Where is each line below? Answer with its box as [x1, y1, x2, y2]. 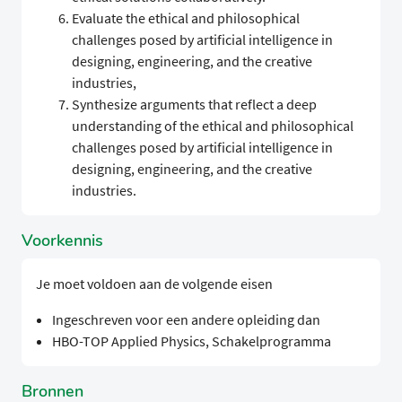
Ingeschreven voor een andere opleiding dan [51, 310, 320, 329]
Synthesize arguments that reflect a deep [72, 95, 317, 114]
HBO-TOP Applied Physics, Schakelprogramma [51, 332, 331, 351]
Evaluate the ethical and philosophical [72, 9, 300, 28]
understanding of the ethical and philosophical [72, 117, 354, 135]
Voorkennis [22, 230, 103, 252]
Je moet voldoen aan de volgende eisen [36, 275, 273, 293]
